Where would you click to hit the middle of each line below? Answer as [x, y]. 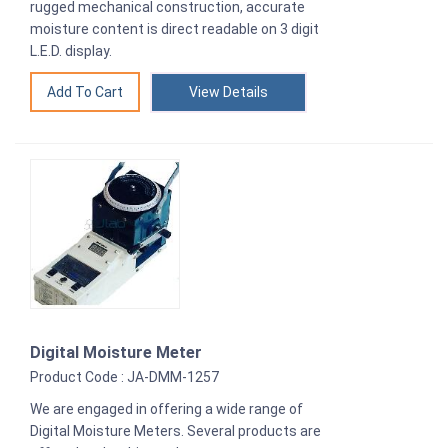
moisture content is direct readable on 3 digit [174, 29]
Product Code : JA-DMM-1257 [124, 377]
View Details [228, 92]
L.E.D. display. [71, 51]
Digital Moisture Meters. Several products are [175, 431]
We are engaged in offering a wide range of [166, 409]
